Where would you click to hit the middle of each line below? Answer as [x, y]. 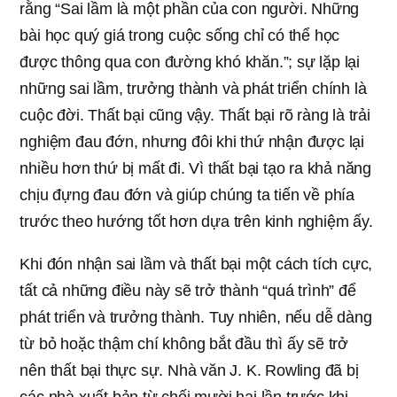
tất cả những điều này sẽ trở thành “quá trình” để [188, 290]
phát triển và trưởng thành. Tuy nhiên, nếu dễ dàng [196, 317]
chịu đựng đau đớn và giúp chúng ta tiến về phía [187, 195]
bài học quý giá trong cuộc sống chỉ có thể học [180, 35]
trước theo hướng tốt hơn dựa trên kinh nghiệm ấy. [196, 221]
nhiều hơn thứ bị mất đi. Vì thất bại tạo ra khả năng [195, 168]
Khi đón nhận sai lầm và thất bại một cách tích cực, [196, 264]
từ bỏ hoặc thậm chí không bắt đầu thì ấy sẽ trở [184, 343]
